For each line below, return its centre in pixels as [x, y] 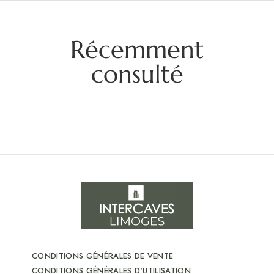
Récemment [137, 49]
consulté [137, 74]
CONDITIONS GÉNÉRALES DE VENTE [103, 256]
